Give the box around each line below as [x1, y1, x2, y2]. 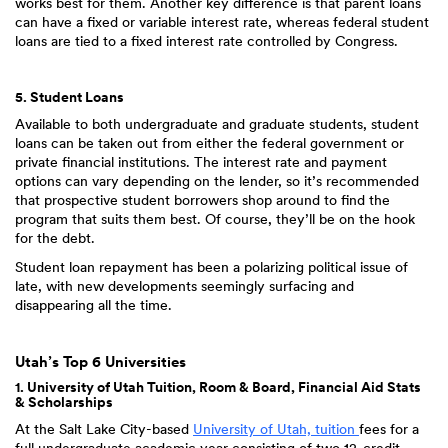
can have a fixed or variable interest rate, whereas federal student [15, 14, 429, 30]
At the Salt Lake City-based [15, 421, 193, 437]
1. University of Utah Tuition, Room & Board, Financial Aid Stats [15, 379, 421, 395]
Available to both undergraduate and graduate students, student [15, 116, 419, 132]
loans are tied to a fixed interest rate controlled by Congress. [15, 33, 398, 49]
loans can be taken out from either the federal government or [15, 135, 404, 151]
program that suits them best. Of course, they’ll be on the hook [15, 211, 415, 227]
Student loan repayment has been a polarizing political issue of [15, 259, 408, 275]
